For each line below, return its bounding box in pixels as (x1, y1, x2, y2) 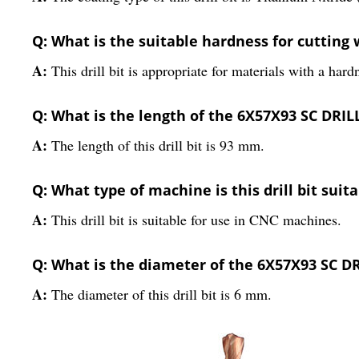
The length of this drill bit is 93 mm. (51, 135, 264, 155)
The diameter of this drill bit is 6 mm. (51, 284, 272, 304)
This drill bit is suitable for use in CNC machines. (51, 209, 341, 229)
